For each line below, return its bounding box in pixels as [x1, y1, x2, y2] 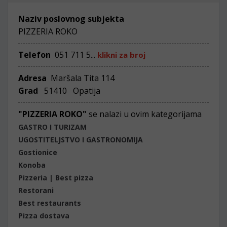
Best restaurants [18, 198, 81, 208]
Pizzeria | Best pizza [18, 173, 93, 182]
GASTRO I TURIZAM [18, 122, 87, 132]
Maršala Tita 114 [49, 72, 115, 84]
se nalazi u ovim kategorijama [89, 108, 202, 120]
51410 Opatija [40, 85, 100, 96]
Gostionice [18, 147, 57, 157]
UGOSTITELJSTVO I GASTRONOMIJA [18, 135, 143, 144]
